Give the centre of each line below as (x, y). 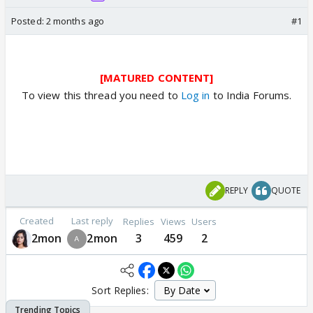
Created (37, 221)
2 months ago (75, 21)
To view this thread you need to (100, 95)
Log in (194, 95)
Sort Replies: (120, 290)
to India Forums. (251, 95)
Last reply (93, 221)
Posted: (29, 21)
